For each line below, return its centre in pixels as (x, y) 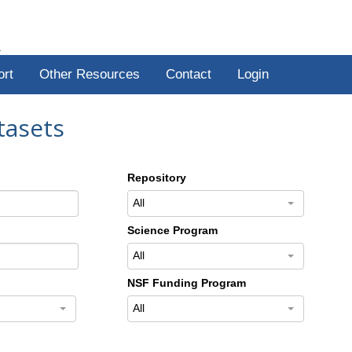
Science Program (172, 230)
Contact (188, 74)
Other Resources (89, 74)
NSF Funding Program (186, 282)
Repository (156, 177)
